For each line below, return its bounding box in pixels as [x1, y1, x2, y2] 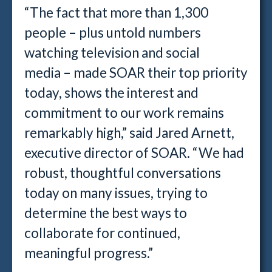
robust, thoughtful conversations [24, 165, 221, 181]
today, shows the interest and [24, 84, 199, 101]
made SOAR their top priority [71, 64, 248, 81]
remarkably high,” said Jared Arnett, [24, 124, 234, 141]
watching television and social [24, 44, 200, 61]
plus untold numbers [76, 24, 201, 41]
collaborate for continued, [24, 225, 180, 241]
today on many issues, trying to [24, 185, 208, 201]
